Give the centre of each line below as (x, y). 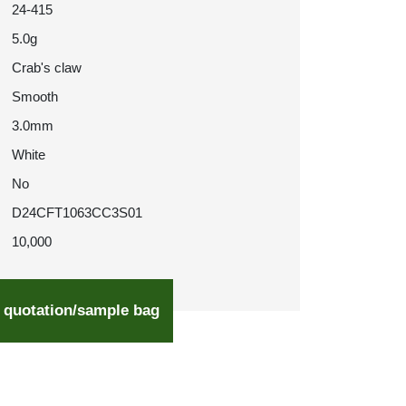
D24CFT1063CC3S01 (77, 213)
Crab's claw (47, 68)
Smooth (35, 97)
